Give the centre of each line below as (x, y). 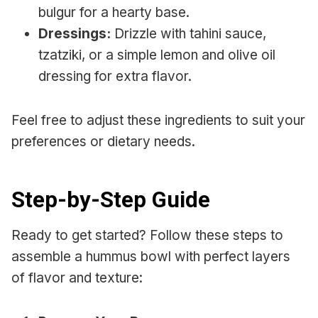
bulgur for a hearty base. (114, 13)
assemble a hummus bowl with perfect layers (151, 257)
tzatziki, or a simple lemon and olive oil (157, 55)
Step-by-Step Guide (111, 199)
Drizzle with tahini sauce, (188, 34)
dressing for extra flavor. (115, 77)
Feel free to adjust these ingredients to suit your (158, 121)
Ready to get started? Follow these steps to (147, 236)
